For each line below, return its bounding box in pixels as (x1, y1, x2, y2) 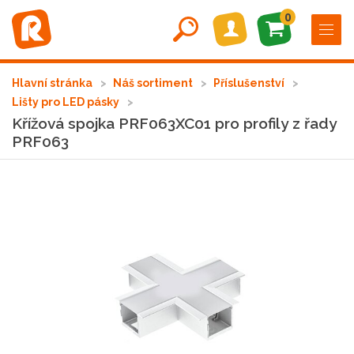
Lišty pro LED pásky (12, 96, 122, 108)
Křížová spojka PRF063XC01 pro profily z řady (12, 115, 337, 132)
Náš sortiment (113, 77, 195, 89)
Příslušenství (213, 77, 287, 89)
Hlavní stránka (12, 77, 95, 89)
